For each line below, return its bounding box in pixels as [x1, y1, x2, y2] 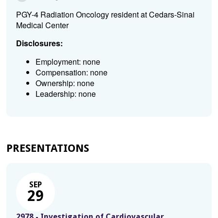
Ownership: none [35, 77, 94, 89]
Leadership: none [35, 88, 96, 99]
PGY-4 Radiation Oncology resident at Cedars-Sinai [16, 9, 195, 20]
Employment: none [35, 56, 100, 67]
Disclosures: [16, 37, 63, 49]
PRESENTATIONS [6, 142, 89, 154]
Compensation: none [35, 67, 108, 78]
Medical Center [16, 19, 69, 31]
